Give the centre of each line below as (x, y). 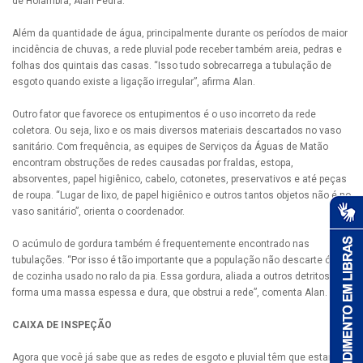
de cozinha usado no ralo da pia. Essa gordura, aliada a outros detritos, (172, 277)
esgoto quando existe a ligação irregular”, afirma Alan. (134, 82)
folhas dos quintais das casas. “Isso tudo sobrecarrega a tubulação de (172, 66)
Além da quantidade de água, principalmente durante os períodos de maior (180, 34)
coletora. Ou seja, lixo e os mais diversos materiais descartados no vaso (177, 131)
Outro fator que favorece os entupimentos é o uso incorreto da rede (164, 115)
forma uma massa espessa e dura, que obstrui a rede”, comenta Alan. (170, 293)
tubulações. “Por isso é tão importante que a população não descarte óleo (178, 261)
